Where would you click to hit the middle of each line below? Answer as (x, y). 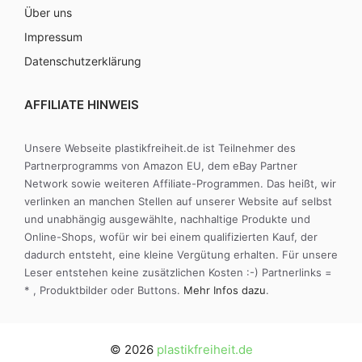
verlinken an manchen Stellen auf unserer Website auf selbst (178, 201)
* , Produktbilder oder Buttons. (104, 290)
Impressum (53, 36)
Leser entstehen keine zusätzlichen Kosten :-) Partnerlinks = (178, 272)
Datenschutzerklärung (83, 61)
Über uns (48, 12)
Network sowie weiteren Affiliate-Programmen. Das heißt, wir (180, 183)
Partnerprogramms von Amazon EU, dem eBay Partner (161, 165)
